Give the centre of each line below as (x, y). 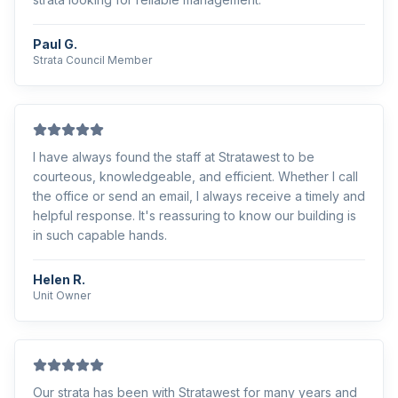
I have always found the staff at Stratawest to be (174, 157)
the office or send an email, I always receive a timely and (199, 196)
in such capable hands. (100, 235)
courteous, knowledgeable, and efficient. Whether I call (195, 176)
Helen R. (59, 279)
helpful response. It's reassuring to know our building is (195, 215)
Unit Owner (62, 295)
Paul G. (55, 44)
